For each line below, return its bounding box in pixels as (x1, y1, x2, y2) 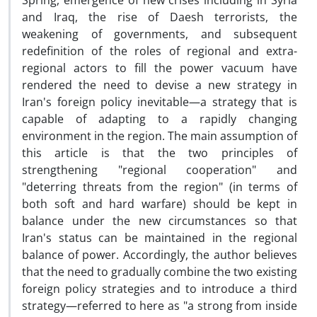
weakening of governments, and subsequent (22, 26, 297, 42)
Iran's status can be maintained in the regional (22, 230, 297, 246)
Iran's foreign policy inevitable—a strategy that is (22, 94, 297, 110)
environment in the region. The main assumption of (22, 128, 297, 144)
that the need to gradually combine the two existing (22, 264, 297, 279)
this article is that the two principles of (22, 145, 297, 161)
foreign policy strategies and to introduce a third (22, 281, 297, 296)
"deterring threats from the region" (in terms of (22, 179, 297, 195)
